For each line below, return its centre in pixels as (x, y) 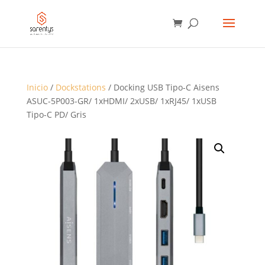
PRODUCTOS (28, 26)
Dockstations (80, 87)
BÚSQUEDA (25, 9)
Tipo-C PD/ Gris (56, 114)
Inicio (37, 87)
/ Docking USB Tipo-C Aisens (162, 87)
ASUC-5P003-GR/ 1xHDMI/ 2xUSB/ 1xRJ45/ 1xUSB (121, 101)
